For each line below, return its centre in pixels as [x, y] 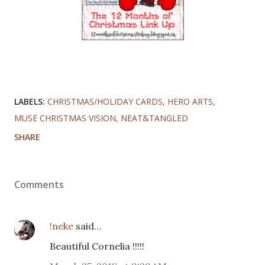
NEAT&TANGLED [154, 118]
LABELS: [30, 101]
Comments [39, 184]
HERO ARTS [190, 101]
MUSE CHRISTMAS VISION [65, 118]
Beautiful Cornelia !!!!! [97, 246]
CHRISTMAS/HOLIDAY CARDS [105, 101]
